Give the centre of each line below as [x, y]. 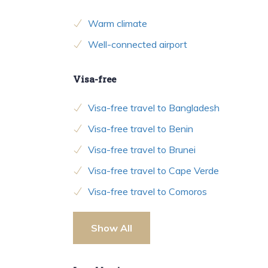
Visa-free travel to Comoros [147, 192]
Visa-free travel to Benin [141, 129]
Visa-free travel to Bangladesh [154, 108]
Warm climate [118, 24]
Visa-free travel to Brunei [142, 150]
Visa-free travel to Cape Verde [153, 171]
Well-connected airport [138, 45]
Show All [112, 228]
